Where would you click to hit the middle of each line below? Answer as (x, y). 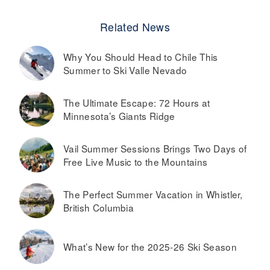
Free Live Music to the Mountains (136, 161)
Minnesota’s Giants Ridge (119, 115)
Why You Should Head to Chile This (141, 56)
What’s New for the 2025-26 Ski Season (150, 246)
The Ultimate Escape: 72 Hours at (137, 102)
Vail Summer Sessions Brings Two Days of (155, 148)
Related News (135, 27)
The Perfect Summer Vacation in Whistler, (153, 194)
